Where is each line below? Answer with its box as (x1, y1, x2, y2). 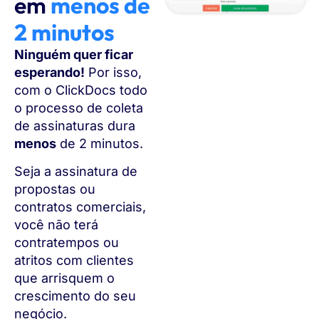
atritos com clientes (14, 253, 134, 268)
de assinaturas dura (14, 117, 135, 133)
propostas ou (14, 182, 95, 197)
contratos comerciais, (14, 199, 146, 215)
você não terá (14, 217, 98, 233)
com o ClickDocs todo (14, 82, 147, 98)
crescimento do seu (14, 288, 136, 304)
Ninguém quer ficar (14, 46, 133, 62)
